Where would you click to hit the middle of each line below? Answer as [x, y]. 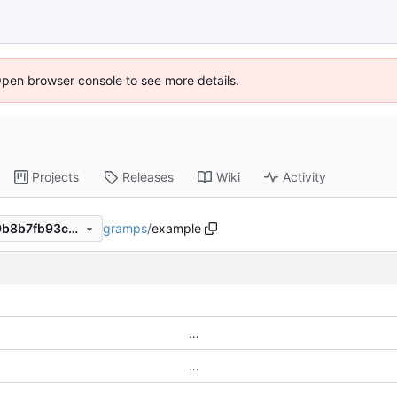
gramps [125, 228]
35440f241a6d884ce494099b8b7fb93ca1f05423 [73, 229]
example [176, 228]
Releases [148, 177]
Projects [56, 177]
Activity [305, 177]
